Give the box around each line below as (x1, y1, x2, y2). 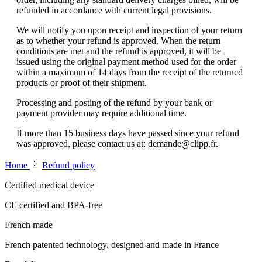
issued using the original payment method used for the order (16, 57, 236, 67)
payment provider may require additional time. (16, 108, 187, 119)
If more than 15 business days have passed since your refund (16, 128, 239, 139)
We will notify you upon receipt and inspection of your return (16, 25, 242, 36)
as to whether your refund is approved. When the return (16, 36, 220, 46)
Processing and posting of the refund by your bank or (16, 98, 212, 108)
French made (5, 220, 53, 230)
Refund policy (42, 160, 95, 171)
